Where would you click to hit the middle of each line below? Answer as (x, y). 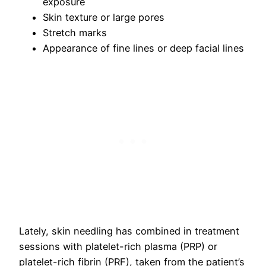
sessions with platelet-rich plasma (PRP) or (118, 247)
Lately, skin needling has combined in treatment (129, 231)
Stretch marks (75, 32)
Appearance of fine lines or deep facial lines (145, 48)
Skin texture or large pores (105, 17)
